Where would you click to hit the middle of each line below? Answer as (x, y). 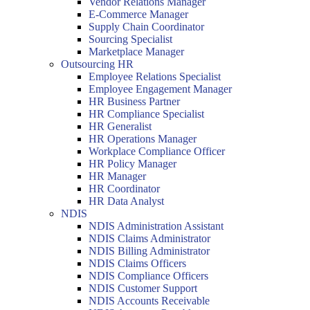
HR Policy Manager (133, 164)
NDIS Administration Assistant (156, 226)
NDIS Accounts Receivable (149, 301)
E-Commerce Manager (138, 14)
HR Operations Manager (143, 139)
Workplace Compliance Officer (157, 151)
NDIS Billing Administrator (149, 251)
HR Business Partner (134, 101)
